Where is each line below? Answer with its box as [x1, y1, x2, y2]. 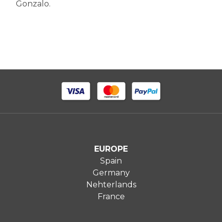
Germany [92, 167, 130, 177]
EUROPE [94, 144, 128, 154]
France [97, 191, 125, 201]
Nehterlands [86, 179, 136, 189]
